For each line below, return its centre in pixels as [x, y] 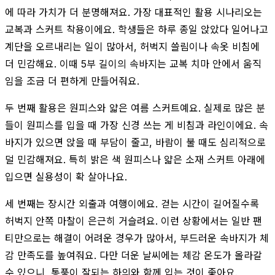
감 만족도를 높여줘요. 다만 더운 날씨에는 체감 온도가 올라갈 [134, 255]
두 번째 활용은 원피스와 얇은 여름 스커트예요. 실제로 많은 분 [135, 108]
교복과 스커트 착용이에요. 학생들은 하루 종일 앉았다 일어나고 [137, 29]
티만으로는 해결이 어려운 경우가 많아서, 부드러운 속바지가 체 [137, 238]
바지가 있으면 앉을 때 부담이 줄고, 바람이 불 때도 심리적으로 [135, 142]
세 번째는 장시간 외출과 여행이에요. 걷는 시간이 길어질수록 [132, 203]
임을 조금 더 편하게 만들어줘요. [72, 81]
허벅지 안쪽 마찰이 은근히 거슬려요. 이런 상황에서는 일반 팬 [134, 221]
